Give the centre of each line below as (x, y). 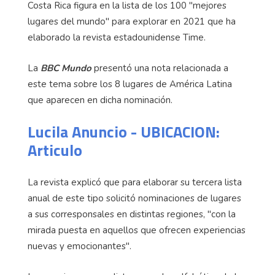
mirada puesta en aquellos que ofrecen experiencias (137, 230)
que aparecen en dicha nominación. (103, 100)
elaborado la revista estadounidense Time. (117, 38)
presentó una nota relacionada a (160, 68)
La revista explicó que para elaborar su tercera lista (135, 183)
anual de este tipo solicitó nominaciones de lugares (134, 199)
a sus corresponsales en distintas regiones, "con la (132, 215)
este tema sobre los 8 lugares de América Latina (130, 84)
